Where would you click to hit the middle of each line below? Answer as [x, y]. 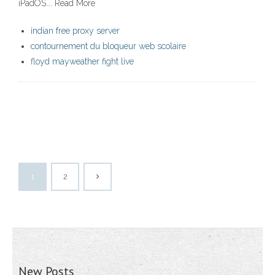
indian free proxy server [75, 31]
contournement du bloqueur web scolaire [108, 46]
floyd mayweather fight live [82, 62]
